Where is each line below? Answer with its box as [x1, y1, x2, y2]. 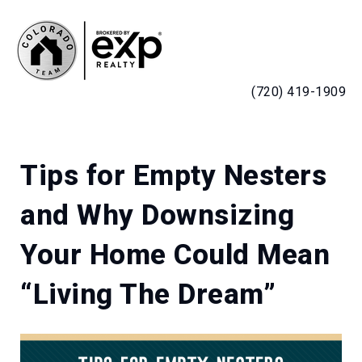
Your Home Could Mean [20, 238, 330, 271]
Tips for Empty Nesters [20, 159, 326, 192]
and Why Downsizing [20, 199, 294, 232]
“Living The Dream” [20, 278, 276, 311]
